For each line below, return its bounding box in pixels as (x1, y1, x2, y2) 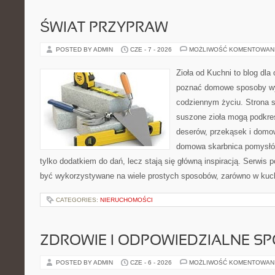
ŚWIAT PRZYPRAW (40, 21, 168, 35)
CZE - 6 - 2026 (130, 259, 172, 266)
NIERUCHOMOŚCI (100, 196, 153, 203)
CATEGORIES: (56, 196, 100, 203)
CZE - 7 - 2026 (130, 46, 172, 53)
